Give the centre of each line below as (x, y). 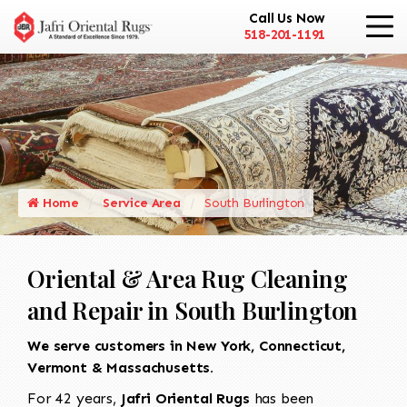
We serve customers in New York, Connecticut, (186, 345)
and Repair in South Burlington (193, 310)
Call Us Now (288, 19)
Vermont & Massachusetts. (121, 367)
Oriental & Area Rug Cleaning (188, 278)
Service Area (141, 203)
